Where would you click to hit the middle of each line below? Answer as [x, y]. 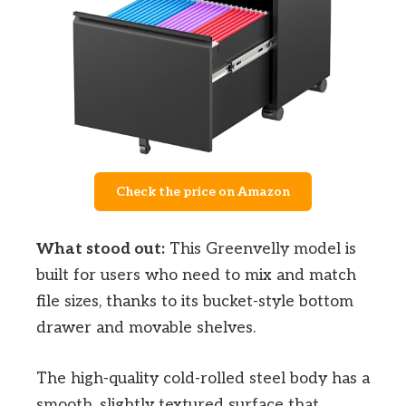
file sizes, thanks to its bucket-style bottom [195, 302]
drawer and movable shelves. [146, 328]
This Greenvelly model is [261, 249]
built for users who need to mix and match [196, 275]
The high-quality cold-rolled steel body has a [203, 379]
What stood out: [101, 249]
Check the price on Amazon [203, 192]
